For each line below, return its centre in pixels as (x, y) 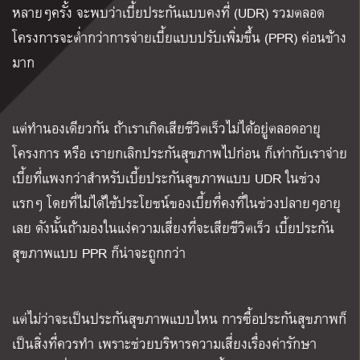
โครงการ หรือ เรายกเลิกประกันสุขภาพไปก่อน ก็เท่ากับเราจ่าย (180, 153)
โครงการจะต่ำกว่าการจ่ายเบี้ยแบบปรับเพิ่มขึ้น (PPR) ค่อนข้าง (179, 38)
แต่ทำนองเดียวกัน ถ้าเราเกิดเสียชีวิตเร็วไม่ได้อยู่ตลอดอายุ (166, 129)
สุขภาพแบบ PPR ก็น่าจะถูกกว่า (99, 253)
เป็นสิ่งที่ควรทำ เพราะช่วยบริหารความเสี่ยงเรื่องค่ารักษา (164, 344)
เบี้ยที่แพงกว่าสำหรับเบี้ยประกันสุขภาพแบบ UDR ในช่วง (166, 178)
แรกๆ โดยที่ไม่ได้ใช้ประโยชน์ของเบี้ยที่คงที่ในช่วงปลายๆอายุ (176, 203)
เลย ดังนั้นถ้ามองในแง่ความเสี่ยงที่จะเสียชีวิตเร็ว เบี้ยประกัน (173, 228)
